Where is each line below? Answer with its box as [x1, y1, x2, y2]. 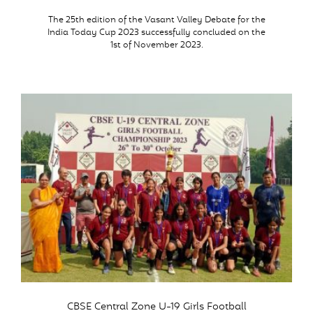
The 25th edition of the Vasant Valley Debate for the [48, 14, 265, 27]
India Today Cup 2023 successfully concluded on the [48, 27, 265, 39]
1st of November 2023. [110, 39, 203, 52]
